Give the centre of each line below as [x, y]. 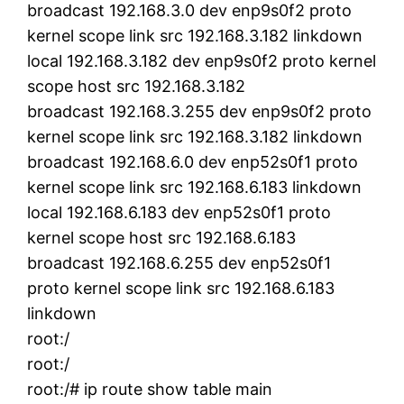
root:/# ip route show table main [150, 389]
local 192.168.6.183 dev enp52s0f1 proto [179, 212]
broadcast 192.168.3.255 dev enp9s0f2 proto [200, 111]
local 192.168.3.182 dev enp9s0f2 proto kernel [202, 60]
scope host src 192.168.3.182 [137, 86]
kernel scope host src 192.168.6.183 [162, 237]
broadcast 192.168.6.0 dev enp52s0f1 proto [193, 161]
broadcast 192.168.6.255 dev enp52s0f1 [179, 262]
